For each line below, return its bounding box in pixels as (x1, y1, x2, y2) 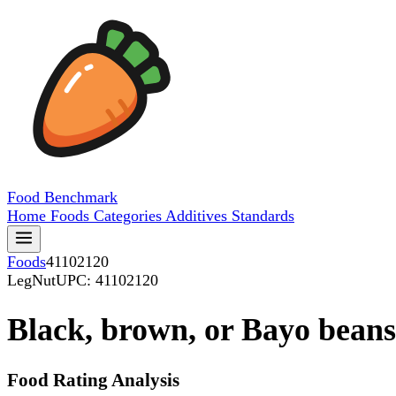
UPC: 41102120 (56, 271, 158, 289)
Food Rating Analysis (7, 369, 179, 392)
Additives (165, 207, 232, 225)
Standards (232, 207, 294, 225)
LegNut (7, 271, 56, 289)
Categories (94, 207, 165, 225)
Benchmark (44, 188, 118, 206)
